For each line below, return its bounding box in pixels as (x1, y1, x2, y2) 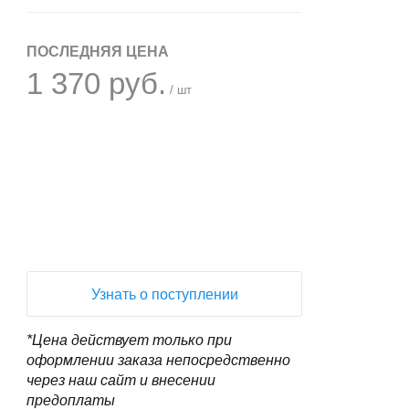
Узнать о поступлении (90, 287, 238, 302)
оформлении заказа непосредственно (26, 352, 291, 368)
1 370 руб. (26, 67, 167, 100)
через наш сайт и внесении (26, 372, 216, 388)
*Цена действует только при (26, 332, 233, 348)
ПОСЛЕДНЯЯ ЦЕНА (26, 44, 170, 59)
